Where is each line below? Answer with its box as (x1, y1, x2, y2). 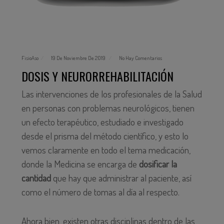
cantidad (21, 171, 53, 184)
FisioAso (21, 54, 38, 62)
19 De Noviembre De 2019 (50, 54, 106, 62)
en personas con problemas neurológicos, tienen (21, 101, 194, 114)
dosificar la (138, 157, 177, 170)
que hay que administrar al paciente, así (52, 171, 191, 184)
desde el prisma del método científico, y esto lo (21, 129, 188, 142)
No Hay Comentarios (118, 54, 162, 62)
